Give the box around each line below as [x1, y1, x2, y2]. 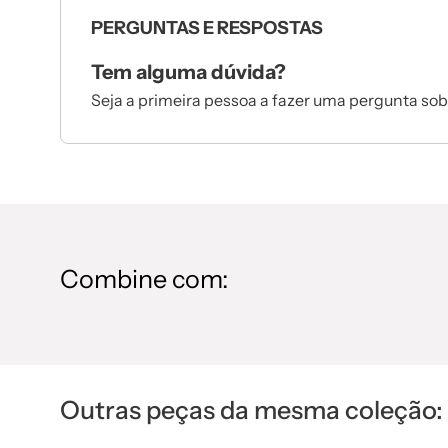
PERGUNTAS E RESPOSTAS [91, 17, 323, 40]
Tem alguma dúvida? [91, 60, 286, 85]
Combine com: [60, 264, 228, 295]
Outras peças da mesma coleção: [60, 395, 443, 426]
